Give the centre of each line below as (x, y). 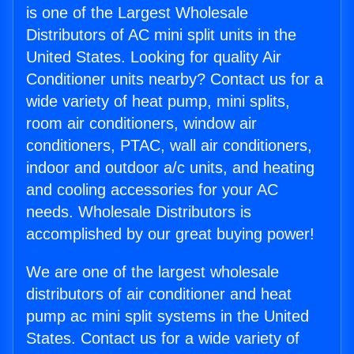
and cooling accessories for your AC (152, 190)
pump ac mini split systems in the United (168, 316)
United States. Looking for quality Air (154, 57)
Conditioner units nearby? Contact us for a (175, 79)
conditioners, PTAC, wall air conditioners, (169, 146)
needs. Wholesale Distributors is (139, 212)
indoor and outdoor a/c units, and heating (170, 168)
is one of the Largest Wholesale (137, 13)
